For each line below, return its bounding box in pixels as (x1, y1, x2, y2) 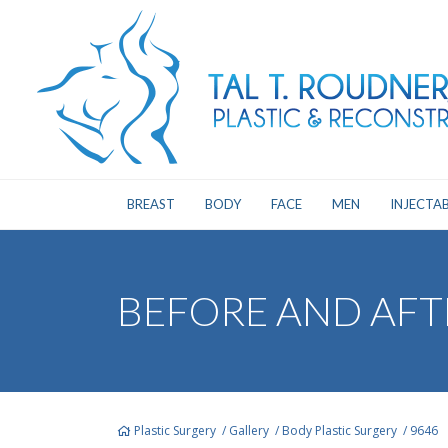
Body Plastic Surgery (282, 422, 397, 439)
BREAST (126, 196, 175, 212)
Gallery (229, 422, 269, 439)
